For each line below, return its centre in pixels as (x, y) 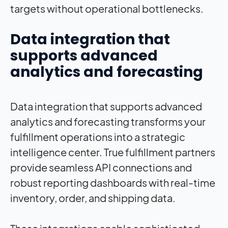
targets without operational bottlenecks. (108, 8)
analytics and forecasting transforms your (108, 121)
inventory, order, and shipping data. (94, 197)
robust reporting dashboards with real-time (113, 182)
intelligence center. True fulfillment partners (113, 152)
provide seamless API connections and (101, 167)
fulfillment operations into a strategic (98, 136)
